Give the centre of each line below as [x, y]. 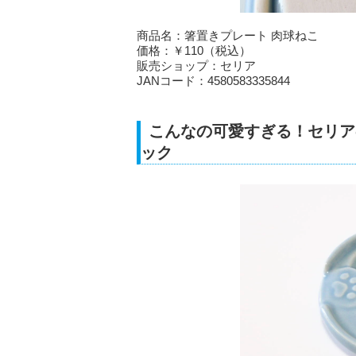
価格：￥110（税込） [194, 51]
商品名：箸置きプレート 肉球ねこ [228, 36]
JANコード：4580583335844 [213, 81]
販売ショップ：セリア [196, 66]
